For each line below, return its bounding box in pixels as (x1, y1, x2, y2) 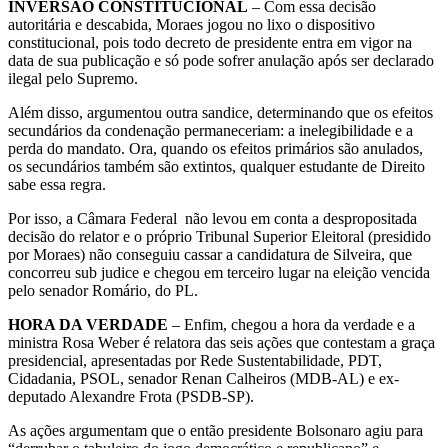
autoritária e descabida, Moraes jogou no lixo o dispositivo (8, 15, 375, 33)
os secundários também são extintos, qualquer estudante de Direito (8, 157, 425, 175)
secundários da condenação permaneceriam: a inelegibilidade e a (8, 121, 413, 139)
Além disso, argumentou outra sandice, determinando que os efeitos (8, 103, 433, 121)
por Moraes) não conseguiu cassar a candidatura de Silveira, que (8, 245, 412, 263)
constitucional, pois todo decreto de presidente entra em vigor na (8, 33, 412, 51)
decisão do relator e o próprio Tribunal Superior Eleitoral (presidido (8, 227, 431, 245)
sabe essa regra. (8, 175, 106, 193)
